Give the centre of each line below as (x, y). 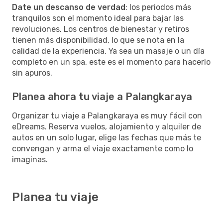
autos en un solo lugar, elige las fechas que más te (107, 137)
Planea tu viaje (55, 197)
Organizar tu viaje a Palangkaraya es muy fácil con (107, 115)
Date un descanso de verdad (69, 7)
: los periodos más (158, 7)
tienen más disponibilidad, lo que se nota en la (98, 40)
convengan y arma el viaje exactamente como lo (103, 148)
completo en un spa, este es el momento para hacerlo (111, 62)
